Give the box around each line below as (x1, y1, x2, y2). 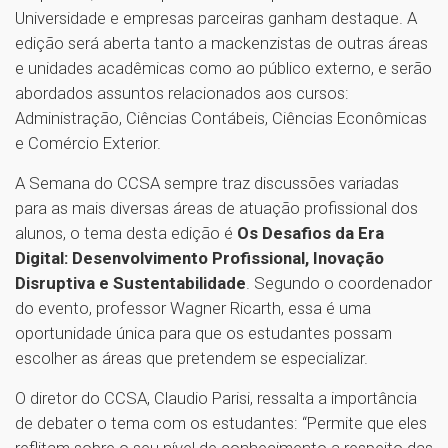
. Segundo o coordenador (246, 272, 432, 293)
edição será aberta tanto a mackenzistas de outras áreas (15, 32, 428, 53)
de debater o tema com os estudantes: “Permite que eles (15, 412, 427, 433)
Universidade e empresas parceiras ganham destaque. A (15, 7, 417, 28)
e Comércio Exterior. (15, 132, 165, 153)
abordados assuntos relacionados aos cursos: (15, 82, 349, 103)
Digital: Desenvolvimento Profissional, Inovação (15, 247, 384, 268)
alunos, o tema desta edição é (15, 222, 237, 243)
